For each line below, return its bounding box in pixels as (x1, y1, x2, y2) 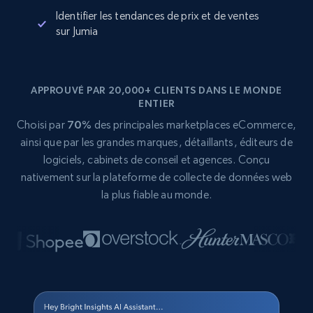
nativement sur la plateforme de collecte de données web (20, 170, 293, 184)
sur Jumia (56, 24, 99, 38)
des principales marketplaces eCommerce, (92, 118, 296, 131)
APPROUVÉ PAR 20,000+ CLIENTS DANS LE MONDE (31, 85, 282, 96)
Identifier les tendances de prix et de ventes (56, 9, 260, 22)
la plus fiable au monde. (101, 188, 212, 201)
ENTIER (138, 98, 175, 109)
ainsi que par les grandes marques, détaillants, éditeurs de (20, 136, 293, 149)
